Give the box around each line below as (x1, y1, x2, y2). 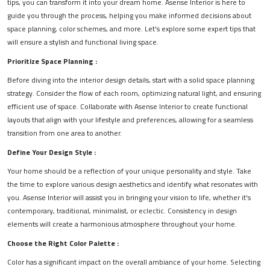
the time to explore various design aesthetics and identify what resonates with (7, 178, 258, 190)
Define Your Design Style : (7, 146, 96, 159)
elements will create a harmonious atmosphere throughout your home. (7, 218, 237, 230)
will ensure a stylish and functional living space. (7, 36, 159, 48)
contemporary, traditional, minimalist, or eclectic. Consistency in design (7, 205, 237, 217)
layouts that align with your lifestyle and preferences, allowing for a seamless (7, 114, 253, 126)
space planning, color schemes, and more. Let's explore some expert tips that (7, 23, 256, 35)
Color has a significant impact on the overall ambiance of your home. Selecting (7, 256, 260, 268)
